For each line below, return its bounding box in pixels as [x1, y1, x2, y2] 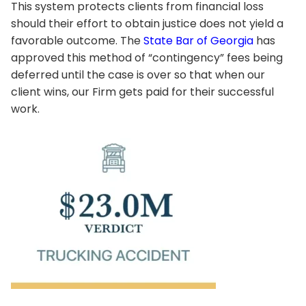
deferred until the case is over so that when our [11, 66, 265, 83]
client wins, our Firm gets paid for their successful [11, 83, 274, 100]
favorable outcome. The [11, 32, 143, 48]
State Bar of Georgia [143, 32, 253, 48]
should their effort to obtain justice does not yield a [11, 15, 283, 31]
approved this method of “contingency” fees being [11, 49, 283, 66]
